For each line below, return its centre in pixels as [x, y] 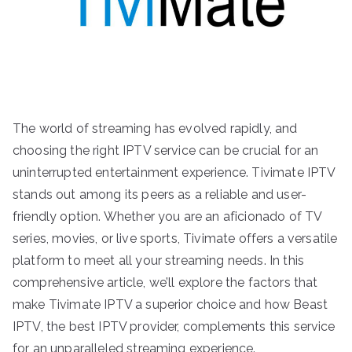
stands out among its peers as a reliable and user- [160, 194]
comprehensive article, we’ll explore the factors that [165, 282]
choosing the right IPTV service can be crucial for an [166, 150]
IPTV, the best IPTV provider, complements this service [174, 326]
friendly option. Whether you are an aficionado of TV [167, 216]
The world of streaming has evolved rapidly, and [155, 128]
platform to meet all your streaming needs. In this [159, 260]
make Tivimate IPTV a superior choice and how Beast [170, 304]
